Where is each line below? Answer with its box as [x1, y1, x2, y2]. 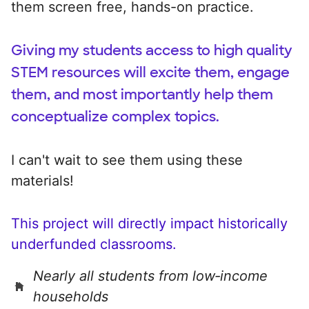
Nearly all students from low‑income [33, 267, 268, 284]
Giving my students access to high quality [11, 41, 292, 59]
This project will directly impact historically [11, 215, 288, 232]
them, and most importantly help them [11, 85, 273, 103]
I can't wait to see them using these [11, 151, 243, 168]
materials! [11, 172, 74, 189]
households [33, 288, 108, 305]
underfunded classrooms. [11, 235, 177, 252]
